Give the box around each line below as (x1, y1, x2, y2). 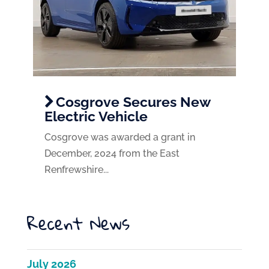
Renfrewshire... (44, 164, 109, 176)
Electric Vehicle (44, 108, 148, 125)
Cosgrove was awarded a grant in (44, 131, 195, 144)
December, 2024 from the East (44, 148, 180, 160)
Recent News (26, 207, 130, 240)
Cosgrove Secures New (55, 94, 210, 110)
